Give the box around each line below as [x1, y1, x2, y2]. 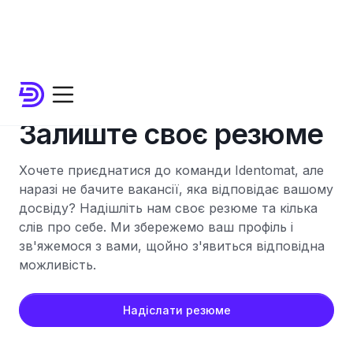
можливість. [19, 257, 96, 273]
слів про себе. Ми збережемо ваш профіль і [19, 219, 293, 235]
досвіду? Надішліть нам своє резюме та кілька [19, 200, 318, 216]
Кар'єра [19, 96, 63, 110]
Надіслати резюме [122, 303, 231, 317]
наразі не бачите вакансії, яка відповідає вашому [19, 181, 333, 197]
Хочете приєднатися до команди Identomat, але [19, 162, 324, 178]
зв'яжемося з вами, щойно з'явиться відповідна [19, 238, 325, 254]
